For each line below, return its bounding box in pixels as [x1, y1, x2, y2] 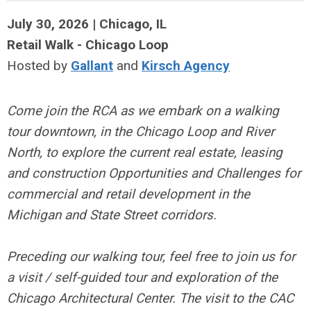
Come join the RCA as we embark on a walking [7, 103, 279, 119]
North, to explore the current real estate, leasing [7, 144, 283, 160]
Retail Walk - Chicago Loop [7, 37, 169, 53]
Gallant [71, 58, 113, 74]
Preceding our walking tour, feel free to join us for [7, 249, 295, 264]
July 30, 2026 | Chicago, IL [7, 16, 167, 32]
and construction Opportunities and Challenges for [7, 165, 301, 181]
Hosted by [7, 58, 71, 74]
